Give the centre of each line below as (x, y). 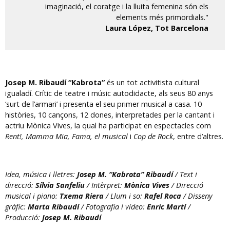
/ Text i (186, 175)
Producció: (23, 218)
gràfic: (16, 207)
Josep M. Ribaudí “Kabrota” (55, 83)
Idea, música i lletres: (41, 175)
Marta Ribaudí (54, 207)
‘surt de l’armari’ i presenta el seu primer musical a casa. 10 (103, 104)
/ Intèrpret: (104, 185)
